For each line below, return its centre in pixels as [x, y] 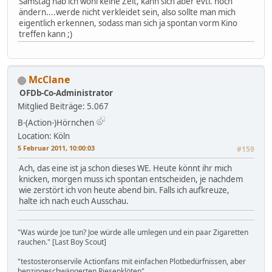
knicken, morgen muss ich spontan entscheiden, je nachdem [131, 179]
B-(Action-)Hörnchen [56, 123]
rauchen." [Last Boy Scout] [62, 242]
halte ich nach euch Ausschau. [74, 201]
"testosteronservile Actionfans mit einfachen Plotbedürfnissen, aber [132, 262]
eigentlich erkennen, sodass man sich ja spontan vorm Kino [128, 23]
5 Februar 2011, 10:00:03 [56, 148]
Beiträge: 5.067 [79, 107]
